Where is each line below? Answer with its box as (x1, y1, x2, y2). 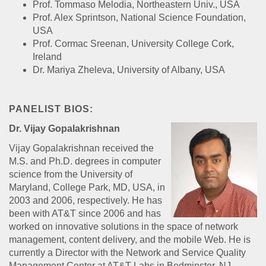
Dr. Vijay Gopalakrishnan (9, 123, 120, 134)
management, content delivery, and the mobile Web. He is (9, 235, 251, 245)
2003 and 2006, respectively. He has (9, 195, 162, 205)
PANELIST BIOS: (9, 104, 93, 114)
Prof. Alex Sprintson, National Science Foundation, (33, 12, 246, 23)
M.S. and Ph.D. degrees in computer (9, 156, 161, 166)
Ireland (33, 52, 62, 62)
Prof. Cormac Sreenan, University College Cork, (33, 39, 234, 49)
